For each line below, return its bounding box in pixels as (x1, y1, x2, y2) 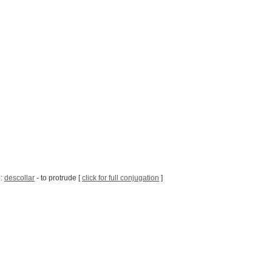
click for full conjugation (82, 174, 159, 183)
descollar (4, 174, 35, 183)
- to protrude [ (35, 174, 82, 183)
